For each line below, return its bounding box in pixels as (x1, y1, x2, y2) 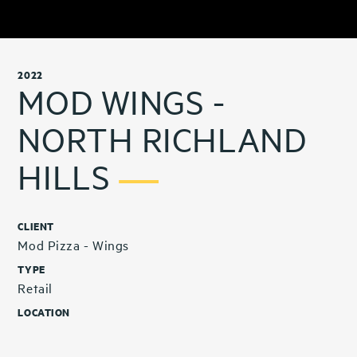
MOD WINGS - (18, 81, 226, 123)
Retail (18, 279, 53, 297)
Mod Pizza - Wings (18, 236, 129, 254)
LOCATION (18, 304, 70, 320)
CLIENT (18, 218, 54, 234)
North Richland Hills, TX (18, 322, 162, 340)
